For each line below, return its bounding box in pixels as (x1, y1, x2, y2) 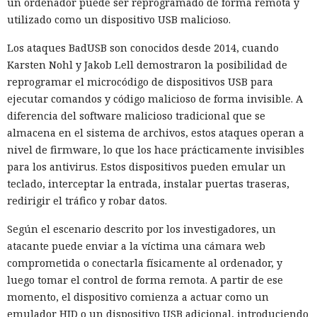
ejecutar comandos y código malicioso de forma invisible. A (7, 92, 303, 106)
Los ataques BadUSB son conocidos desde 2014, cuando (7, 41, 279, 55)
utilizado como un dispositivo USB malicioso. (7, 13, 231, 27)
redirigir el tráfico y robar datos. (7, 194, 167, 208)
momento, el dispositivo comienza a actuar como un (7, 290, 269, 304)
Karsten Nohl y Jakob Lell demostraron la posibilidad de (7, 58, 287, 72)
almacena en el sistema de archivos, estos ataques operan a (7, 126, 304, 140)
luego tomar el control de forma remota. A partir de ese (7, 273, 283, 287)
